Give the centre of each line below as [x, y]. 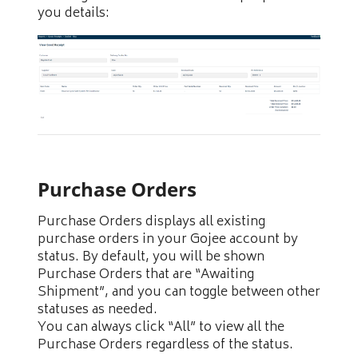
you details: [74, 13]
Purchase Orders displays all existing [151, 223]
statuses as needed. [97, 310]
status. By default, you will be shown [151, 258]
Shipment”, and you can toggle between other [179, 293]
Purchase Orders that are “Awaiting [146, 275]
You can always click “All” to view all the [161, 328]
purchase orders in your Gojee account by [168, 240]
